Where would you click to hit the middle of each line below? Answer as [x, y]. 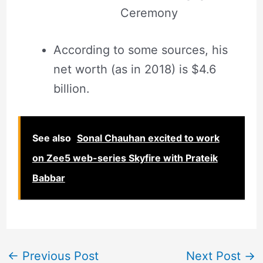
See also [51, 138]
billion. [71, 88]
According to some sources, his [140, 50]
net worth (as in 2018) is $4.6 [134, 69]
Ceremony [149, 13]
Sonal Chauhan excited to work [148, 138]
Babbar [48, 178]
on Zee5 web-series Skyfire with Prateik [125, 158]
